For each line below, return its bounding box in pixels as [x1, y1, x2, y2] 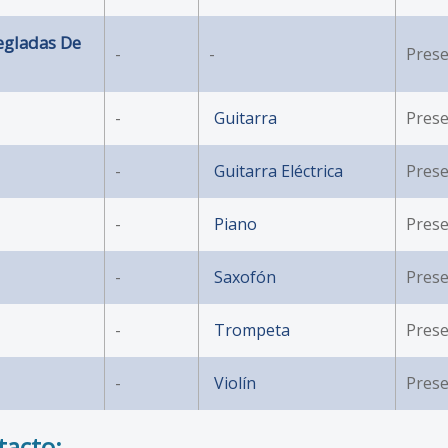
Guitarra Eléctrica [214, 159, 343, 182]
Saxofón [214, 265, 276, 288]
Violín [214, 371, 256, 394]
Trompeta [214, 318, 290, 341]
